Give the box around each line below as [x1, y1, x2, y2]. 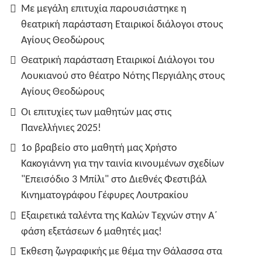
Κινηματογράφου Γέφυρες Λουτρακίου [21, 190, 188, 201]
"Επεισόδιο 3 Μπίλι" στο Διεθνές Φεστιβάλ [21, 174, 206, 185]
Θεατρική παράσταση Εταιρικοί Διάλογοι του [21, 55, 215, 66]
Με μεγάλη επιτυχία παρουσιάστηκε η [21, 3, 187, 15]
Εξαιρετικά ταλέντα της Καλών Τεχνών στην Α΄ [21, 210, 218, 222]
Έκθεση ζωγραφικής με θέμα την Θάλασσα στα [21, 246, 222, 257]
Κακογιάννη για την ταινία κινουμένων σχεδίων [21, 158, 224, 170]
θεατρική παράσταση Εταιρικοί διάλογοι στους [21, 19, 223, 30]
